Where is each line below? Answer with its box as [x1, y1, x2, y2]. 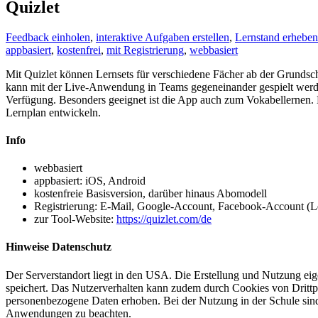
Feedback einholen [6, 31, 90, 43]
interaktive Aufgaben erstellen [96, 31, 229, 43]
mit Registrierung [106, 43, 184, 56]
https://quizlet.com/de [116, 213, 212, 226]
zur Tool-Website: [34, 213, 116, 226]
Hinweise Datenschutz [6, 241, 111, 253]
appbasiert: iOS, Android [34, 175, 146, 187]
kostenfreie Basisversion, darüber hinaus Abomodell [34, 187, 267, 200]
